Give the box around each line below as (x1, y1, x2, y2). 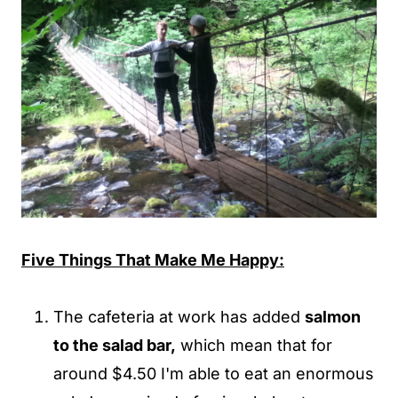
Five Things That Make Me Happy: (21, 251, 284, 269)
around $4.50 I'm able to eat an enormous (53, 364, 374, 383)
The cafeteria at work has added (53, 307, 305, 326)
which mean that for (176, 336, 332, 354)
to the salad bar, (53, 336, 176, 354)
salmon (305, 307, 361, 326)
